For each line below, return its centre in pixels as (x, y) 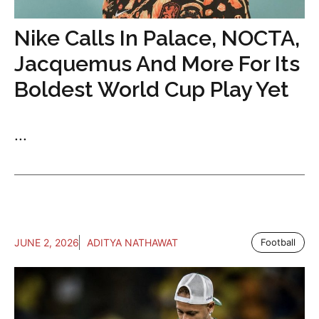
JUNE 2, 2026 (47, 243)
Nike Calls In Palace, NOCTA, (157, 38)
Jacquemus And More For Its (157, 64)
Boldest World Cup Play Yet (152, 90)
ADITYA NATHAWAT (132, 243)
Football (278, 242)
